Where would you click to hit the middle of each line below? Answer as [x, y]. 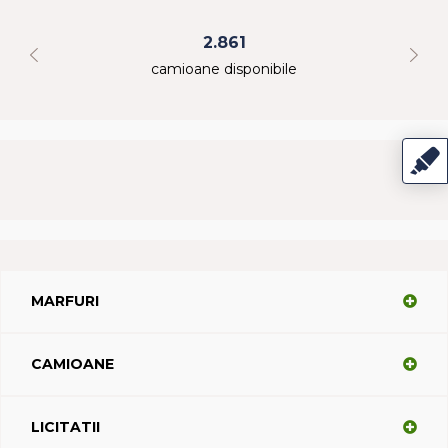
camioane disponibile [224, 68]
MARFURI [65, 300]
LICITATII [65, 426]
